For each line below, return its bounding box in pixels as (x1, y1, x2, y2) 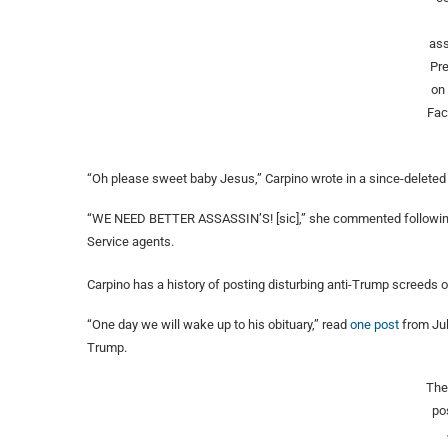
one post (350, 317, 399, 333)
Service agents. (87, 234, 174, 250)
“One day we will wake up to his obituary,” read (87, 317, 350, 333)
